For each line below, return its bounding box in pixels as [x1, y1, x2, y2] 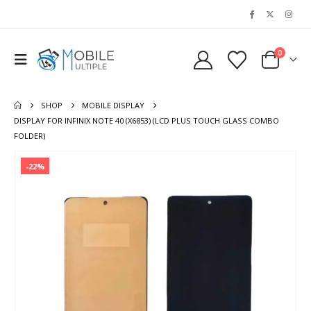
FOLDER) [14, 131, 45, 141]
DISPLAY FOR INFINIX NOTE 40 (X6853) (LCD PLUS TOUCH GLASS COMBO [14, 115, 279, 126]
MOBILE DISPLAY [82, 100, 145, 110]
